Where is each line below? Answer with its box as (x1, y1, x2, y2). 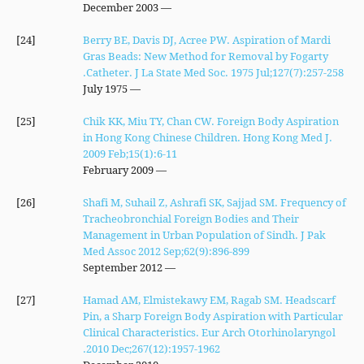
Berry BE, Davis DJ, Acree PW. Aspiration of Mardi (82, 32, 331, 47)
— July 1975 (127, 81, 141, 96)
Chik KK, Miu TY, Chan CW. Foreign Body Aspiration (82, 114, 339, 128)
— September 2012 (162, 260, 175, 275)
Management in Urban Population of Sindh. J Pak (82, 227, 326, 242)
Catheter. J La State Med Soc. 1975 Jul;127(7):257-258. (85, 65, 344, 80)
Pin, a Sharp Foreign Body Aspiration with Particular (82, 309, 343, 323)
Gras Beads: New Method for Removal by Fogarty (82, 49, 328, 63)
